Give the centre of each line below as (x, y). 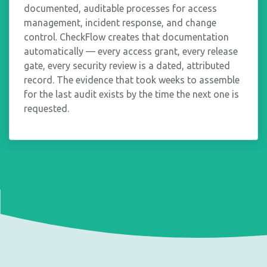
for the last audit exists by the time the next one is (131, 94)
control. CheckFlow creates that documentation (126, 37)
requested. (46, 108)
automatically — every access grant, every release (131, 51)
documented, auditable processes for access (120, 8)
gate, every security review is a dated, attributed (127, 65)
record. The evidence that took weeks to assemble (132, 80)
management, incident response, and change (120, 22)
